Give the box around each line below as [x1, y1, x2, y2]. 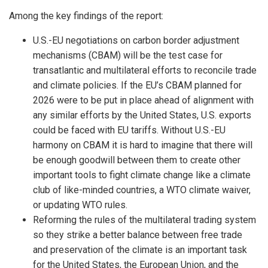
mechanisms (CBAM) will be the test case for [33, 50, 223, 62]
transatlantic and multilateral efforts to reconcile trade [33, 65, 257, 77]
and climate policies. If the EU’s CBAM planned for [33, 80, 242, 92]
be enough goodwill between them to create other [33, 154, 240, 166]
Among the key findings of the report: [9, 10, 163, 22]
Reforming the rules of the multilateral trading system [33, 214, 256, 226]
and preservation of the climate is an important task [33, 244, 247, 256]
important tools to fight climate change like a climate [33, 169, 251, 181]
